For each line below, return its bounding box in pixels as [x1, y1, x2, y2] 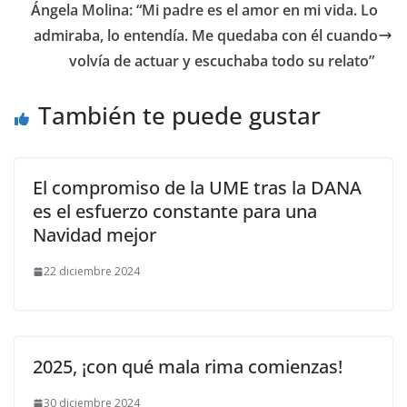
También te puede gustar [38, 99, 321, 132]
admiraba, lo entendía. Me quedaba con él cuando [34, 25, 378, 45]
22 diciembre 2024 [44, 263, 140, 279]
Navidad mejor [33, 223, 156, 247]
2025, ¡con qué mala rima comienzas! [33, 354, 342, 379]
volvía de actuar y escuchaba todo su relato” [69, 51, 378, 71]
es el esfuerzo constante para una [33, 199, 317, 223]
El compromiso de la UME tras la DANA [33, 175, 362, 200]
